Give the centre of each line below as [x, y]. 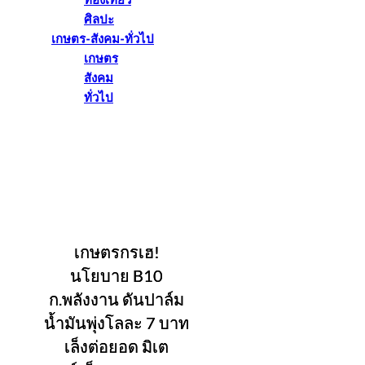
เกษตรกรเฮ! [117, 252]
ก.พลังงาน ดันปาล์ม [117, 299]
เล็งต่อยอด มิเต [117, 346]
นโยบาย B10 [117, 275]
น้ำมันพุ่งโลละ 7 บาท [117, 323]
